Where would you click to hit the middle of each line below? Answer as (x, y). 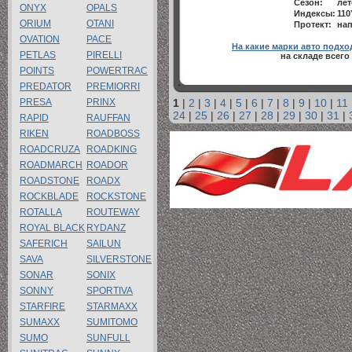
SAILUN (104, 244)
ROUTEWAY (113, 212)
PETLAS (38, 55)
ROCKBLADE (49, 196)
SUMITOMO (112, 322)
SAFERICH (44, 244)
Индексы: (315, 13)
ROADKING (112, 149)
